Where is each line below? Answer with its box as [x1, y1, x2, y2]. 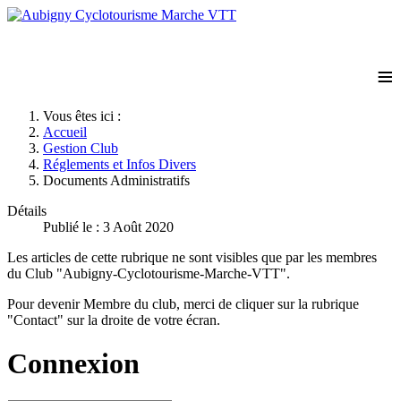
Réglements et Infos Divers [43, 157, 196, 172]
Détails [7, 203, 47, 218]
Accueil [43, 124, 87, 140]
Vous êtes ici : [43, 108, 128, 124]
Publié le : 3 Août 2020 [43, 219, 174, 235]
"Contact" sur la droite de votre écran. [7, 312, 220, 328]
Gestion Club [43, 141, 118, 156]
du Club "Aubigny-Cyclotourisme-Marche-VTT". [7, 266, 290, 281]
